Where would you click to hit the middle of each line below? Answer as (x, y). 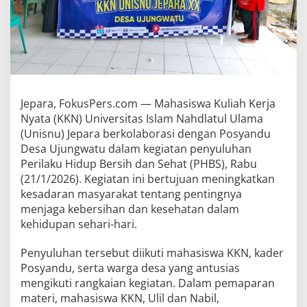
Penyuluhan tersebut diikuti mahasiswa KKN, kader (152, 253)
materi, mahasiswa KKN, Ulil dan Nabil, (120, 298)
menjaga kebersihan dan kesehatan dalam (130, 209)
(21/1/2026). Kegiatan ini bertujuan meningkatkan (148, 179)
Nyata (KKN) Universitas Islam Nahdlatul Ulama (142, 118)
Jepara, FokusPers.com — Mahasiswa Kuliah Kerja (148, 103)
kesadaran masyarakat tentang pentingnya (131, 194)
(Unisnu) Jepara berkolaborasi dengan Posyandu (146, 133)
